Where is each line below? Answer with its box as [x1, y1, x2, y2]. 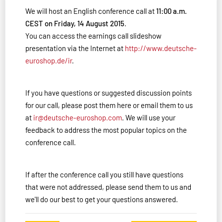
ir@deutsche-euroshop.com [33, 113, 122, 122]
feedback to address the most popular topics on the [25, 125, 187, 135]
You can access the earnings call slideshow [25, 31, 162, 41]
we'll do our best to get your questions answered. [25, 195, 178, 204]
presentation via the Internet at [25, 44, 125, 53]
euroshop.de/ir [25, 56, 72, 65]
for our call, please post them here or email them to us [25, 101, 193, 110]
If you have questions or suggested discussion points [25, 88, 192, 98]
